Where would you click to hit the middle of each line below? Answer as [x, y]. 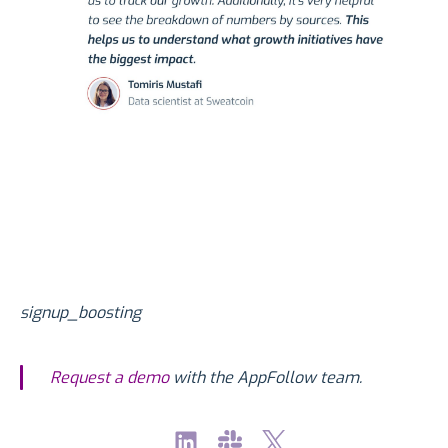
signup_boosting [80, 313]
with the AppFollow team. [265, 378]
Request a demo [109, 378]
